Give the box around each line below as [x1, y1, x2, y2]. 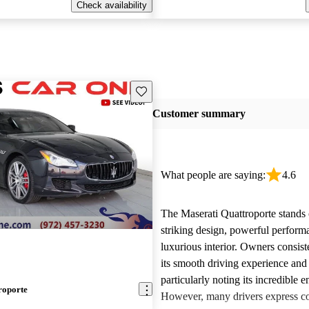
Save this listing [134, 85, 199, 96]
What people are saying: [160, 169, 266, 181]
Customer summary [152, 108, 246, 120]
